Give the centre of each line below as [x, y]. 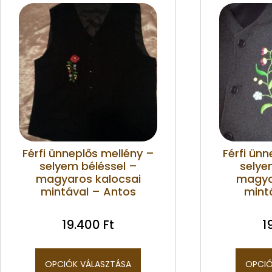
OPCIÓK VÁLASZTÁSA [88, 264]
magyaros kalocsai [88, 178]
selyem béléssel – [88, 166]
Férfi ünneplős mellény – [88, 153]
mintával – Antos [88, 191]
